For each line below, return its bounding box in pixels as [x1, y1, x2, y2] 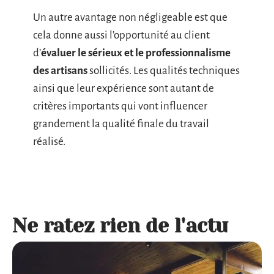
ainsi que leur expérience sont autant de [33, 83, 214, 94]
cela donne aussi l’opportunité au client [33, 29, 210, 41]
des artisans [33, 65, 87, 76]
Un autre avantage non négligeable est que [33, 12, 228, 23]
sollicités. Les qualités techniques [87, 65, 240, 76]
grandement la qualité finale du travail [33, 118, 209, 130]
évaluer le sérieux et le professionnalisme [41, 47, 231, 59]
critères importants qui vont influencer [33, 100, 207, 112]
